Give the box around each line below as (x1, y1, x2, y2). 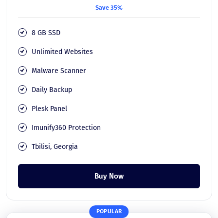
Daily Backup (31, 85, 72, 94)
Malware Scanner (31, 66, 86, 75)
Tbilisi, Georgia (31, 142, 78, 151)
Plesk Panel (31, 104, 67, 113)
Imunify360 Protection (31, 123, 101, 132)
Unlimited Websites (31, 47, 93, 56)
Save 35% (95, 3, 123, 11)
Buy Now (94, 171, 124, 181)
